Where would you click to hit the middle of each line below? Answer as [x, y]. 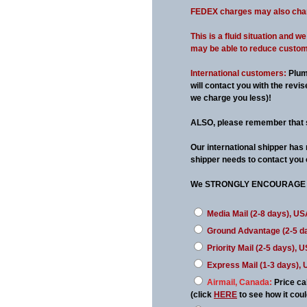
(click [202, 295]
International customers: [240, 73]
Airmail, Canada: [240, 282]
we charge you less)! [231, 98]
